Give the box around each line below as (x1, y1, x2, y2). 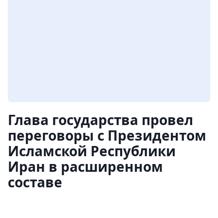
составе (8, 173, 62, 191)
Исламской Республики (8, 142, 176, 160)
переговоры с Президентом (8, 126, 206, 145)
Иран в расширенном (8, 157, 163, 176)
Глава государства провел (8, 110, 193, 129)
